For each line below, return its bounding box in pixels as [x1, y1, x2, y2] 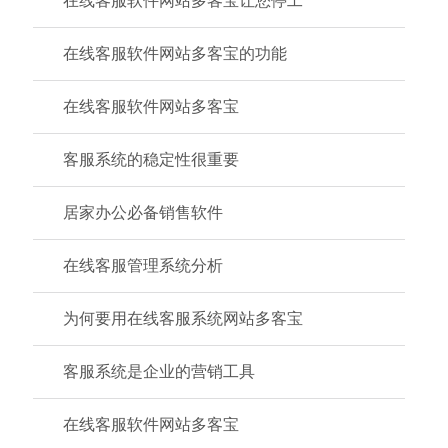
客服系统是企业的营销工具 [63, 363, 255, 380]
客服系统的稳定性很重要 [63, 151, 239, 168]
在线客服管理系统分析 [63, 257, 223, 274]
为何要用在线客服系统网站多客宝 [63, 310, 303, 327]
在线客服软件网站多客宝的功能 [63, 45, 287, 62]
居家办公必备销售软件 [63, 204, 223, 221]
